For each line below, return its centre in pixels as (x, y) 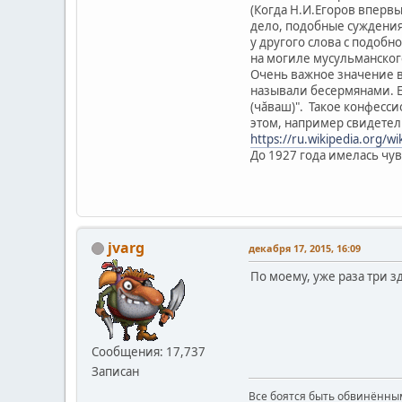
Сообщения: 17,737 (149, 351)
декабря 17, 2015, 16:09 (305, 248)
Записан (115, 371)
